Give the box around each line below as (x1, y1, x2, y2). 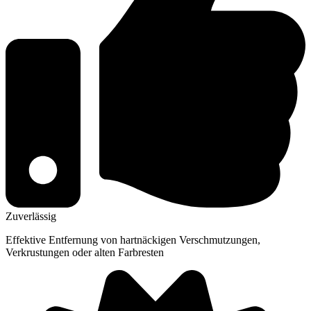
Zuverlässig (6, 210, 56, 222)
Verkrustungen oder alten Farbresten (6, 246, 164, 258)
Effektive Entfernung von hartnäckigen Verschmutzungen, (6, 233, 260, 246)
